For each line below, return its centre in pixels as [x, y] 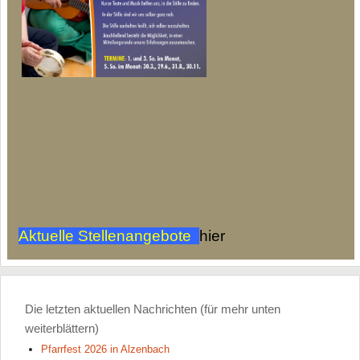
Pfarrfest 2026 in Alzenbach [106, 349]
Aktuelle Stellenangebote [109, 236]
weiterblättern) [62, 329]
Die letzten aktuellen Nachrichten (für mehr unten [153, 309]
